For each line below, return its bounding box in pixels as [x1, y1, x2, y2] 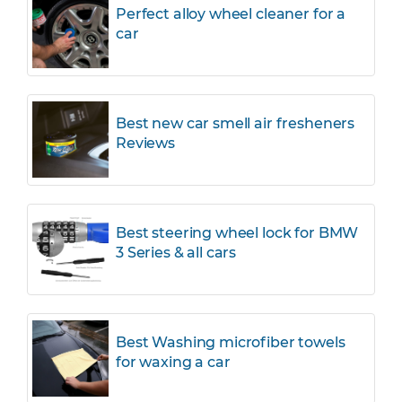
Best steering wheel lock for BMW [116, 223, 359, 241]
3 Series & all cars [116, 243, 237, 261]
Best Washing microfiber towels [116, 333, 345, 351]
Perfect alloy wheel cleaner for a [116, 4, 346, 22]
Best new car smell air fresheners [116, 114, 355, 132]
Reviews [116, 134, 175, 152]
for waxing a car [116, 353, 231, 371]
